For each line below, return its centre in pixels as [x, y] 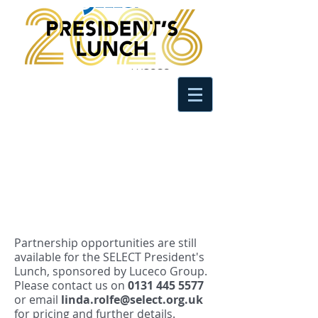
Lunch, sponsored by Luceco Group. [111, 271]
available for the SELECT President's [109, 257]
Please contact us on [71, 285]
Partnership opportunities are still [105, 243]
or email [38, 300]
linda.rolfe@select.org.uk [132, 300]
